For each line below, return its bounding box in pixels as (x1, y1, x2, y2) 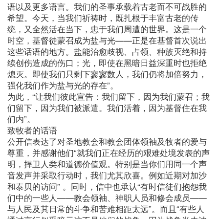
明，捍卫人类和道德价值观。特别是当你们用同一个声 (7, 157, 207, 170)
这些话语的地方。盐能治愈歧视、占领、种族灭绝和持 (7, 45, 207, 57)
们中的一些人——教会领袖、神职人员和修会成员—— (7, 191, 207, 203)
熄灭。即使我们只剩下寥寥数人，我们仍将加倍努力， (7, 67, 207, 80)
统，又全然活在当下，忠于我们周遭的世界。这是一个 (7, 22, 207, 35)
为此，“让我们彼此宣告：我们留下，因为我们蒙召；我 (7, 90, 210, 102)
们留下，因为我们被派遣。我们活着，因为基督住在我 (7, 101, 207, 113)
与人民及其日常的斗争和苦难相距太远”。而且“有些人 (7, 202, 204, 215)
